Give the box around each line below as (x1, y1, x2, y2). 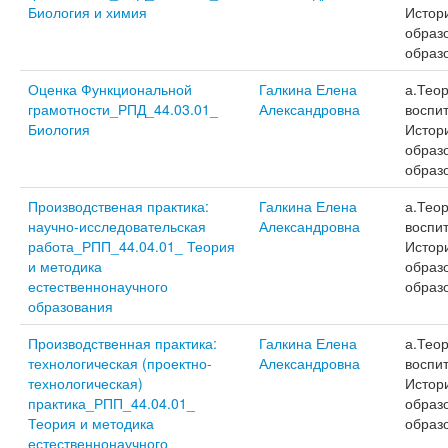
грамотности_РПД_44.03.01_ (27, 99, 218, 119)
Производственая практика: (27, 196, 209, 216)
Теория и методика (27, 413, 154, 433)
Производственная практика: (27, 333, 217, 353)
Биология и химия (27, 2, 147, 22)
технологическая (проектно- (27, 353, 212, 373)
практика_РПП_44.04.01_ (27, 393, 195, 413)
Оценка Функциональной (27, 79, 192, 99)
